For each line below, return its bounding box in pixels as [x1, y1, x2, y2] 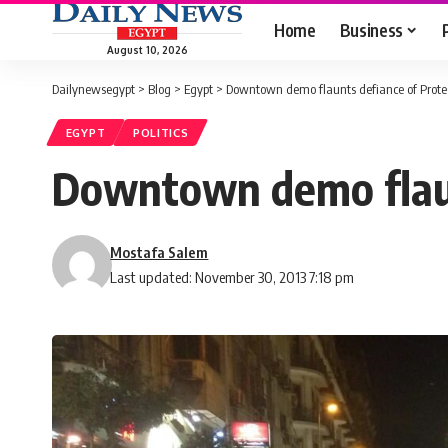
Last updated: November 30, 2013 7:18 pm [110, 268, 355, 287]
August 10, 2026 [106, 43, 188, 56]
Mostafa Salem [110, 243, 209, 262]
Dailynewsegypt [52, 81, 135, 97]
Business [339, 18, 403, 41]
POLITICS [132, 125, 189, 141]
